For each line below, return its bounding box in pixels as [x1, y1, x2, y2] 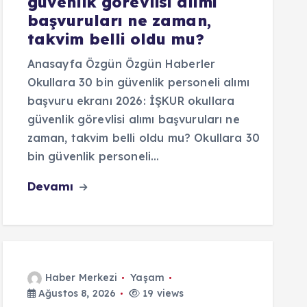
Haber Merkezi [45, 271, 118, 284]
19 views [140, 287, 184, 299]
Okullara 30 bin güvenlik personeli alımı [27, 75, 249, 89]
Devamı [27, 179, 77, 193]
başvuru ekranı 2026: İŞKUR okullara [27, 94, 235, 108]
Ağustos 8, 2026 [35, 287, 116, 299]
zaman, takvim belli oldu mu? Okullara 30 [27, 131, 260, 145]
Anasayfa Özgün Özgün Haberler [27, 57, 216, 71]
